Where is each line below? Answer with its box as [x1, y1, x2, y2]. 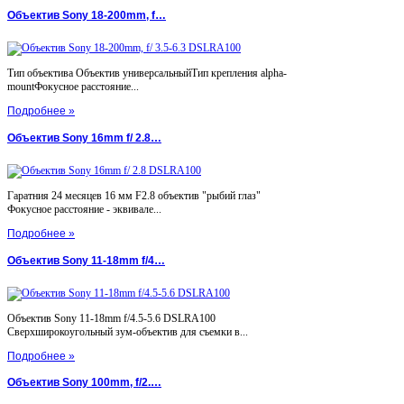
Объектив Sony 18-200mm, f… [7, 8, 166, 22]
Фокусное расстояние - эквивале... [7, 202, 161, 216]
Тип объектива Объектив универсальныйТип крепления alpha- [7, 66, 287, 79]
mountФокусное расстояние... [7, 79, 139, 93]
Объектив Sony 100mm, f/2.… [7, 376, 161, 390]
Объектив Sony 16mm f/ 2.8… [7, 131, 161, 144]
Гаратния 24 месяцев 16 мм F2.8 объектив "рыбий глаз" [7, 188, 261, 202]
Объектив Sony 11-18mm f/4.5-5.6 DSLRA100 [7, 311, 216, 325]
